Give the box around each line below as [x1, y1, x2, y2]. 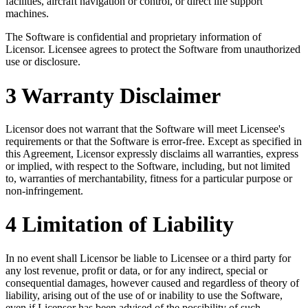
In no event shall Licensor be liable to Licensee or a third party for [5, 252, 291, 264]
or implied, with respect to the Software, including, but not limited [5, 159, 290, 172]
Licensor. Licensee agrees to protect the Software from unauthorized [5, 43, 300, 56]
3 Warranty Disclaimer [5, 82, 221, 108]
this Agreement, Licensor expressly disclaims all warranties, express [5, 147, 298, 159]
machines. [5, 8, 49, 20]
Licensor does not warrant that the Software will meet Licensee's [5, 122, 285, 135]
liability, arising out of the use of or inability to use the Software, [5, 289, 283, 301]
